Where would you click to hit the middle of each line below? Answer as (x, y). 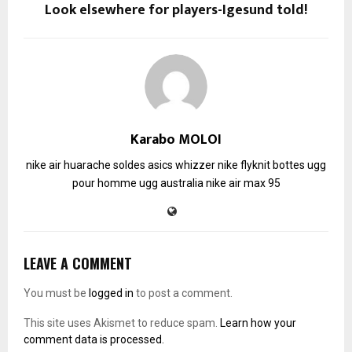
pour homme (104, 183)
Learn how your (258, 323)
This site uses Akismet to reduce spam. (122, 323)
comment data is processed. (94, 339)
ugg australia (171, 183)
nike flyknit (244, 165)
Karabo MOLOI (176, 139)
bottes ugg (299, 165)
